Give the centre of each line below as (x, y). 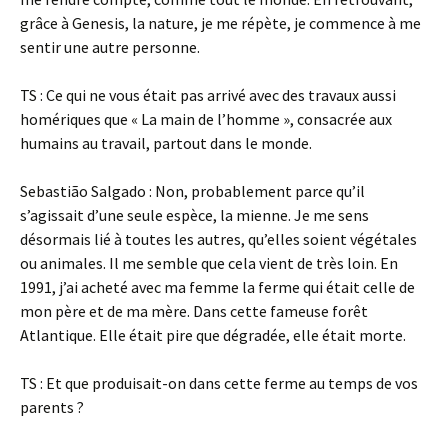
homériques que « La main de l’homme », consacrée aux (206, 119)
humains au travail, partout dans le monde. (166, 143)
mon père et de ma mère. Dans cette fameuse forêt (194, 311)
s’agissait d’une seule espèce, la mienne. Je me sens (194, 215)
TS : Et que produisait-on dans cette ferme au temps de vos (219, 383)
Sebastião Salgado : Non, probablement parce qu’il (192, 191)
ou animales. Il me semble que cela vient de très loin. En (209, 263)
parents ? (52, 407)
